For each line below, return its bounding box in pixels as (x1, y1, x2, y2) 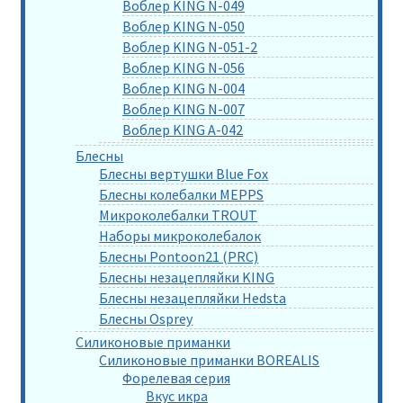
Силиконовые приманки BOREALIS (99, 350, 320, 369)
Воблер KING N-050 (122, 16, 246, 35)
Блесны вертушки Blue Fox (99, 164, 269, 183)
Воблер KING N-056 (122, 58, 246, 76)
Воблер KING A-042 (122, 120, 244, 139)
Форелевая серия (122, 368, 231, 387)
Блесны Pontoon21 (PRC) (99, 246, 259, 265)
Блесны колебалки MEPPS (99, 184, 264, 203)
